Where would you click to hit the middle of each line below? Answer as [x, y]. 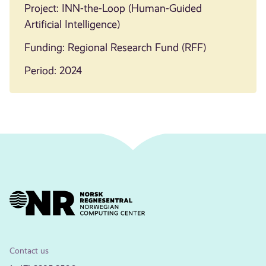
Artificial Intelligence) [72, 24]
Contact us [29, 251]
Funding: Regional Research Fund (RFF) [115, 47]
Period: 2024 [53, 71]
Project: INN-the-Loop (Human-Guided [113, 8]
